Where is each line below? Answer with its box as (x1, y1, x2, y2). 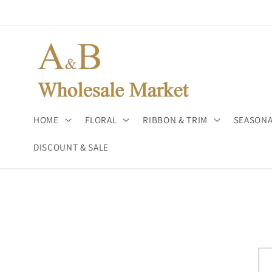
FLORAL (84, 113, 117, 126)
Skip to (19, 2, 53, 16)
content (19, 13, 56, 27)
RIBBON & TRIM (143, 113, 208, 126)
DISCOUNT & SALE (33, 140, 109, 153)
